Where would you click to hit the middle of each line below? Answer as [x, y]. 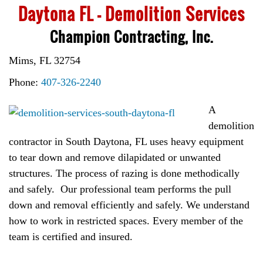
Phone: [25, 82]
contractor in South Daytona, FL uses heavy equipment [126, 142]
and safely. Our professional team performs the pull [120, 189]
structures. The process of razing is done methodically [124, 173]
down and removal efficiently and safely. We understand [129, 205]
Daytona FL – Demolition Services [131, 14]
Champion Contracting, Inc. [131, 37]
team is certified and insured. [71, 237]
